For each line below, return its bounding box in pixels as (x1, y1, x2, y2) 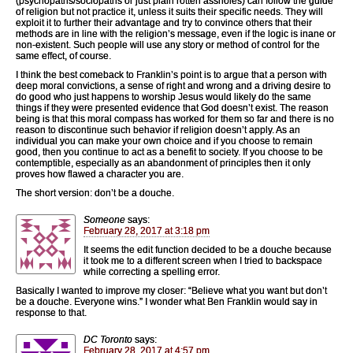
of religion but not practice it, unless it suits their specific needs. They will (16, 6, 323, 17)
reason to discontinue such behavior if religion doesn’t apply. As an (16, 124, 300, 136)
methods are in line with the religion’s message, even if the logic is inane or (16, 28, 336, 39)
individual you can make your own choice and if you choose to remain (16, 135, 313, 147)
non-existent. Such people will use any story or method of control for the (16, 39, 320, 50)
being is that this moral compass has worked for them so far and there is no (16, 113, 334, 124)
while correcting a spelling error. (84, 266, 220, 277)
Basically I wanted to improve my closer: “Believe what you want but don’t (16, 284, 327, 296)
